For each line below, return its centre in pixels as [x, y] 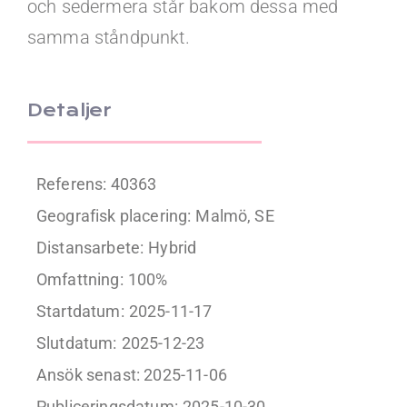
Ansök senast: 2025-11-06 [131, 375]
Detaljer [69, 110]
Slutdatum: [76, 343]
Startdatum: [80, 311]
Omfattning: [79, 279]
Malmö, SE [235, 216]
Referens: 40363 [96, 184]
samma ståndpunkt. [108, 37]
